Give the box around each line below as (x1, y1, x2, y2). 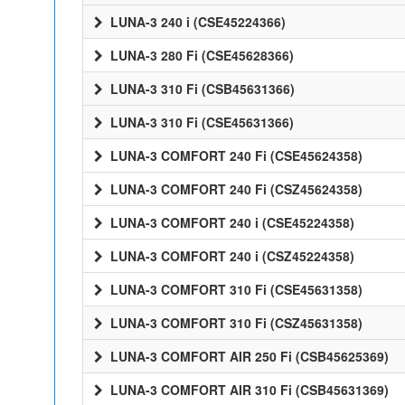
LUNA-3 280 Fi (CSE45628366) (107, 46, 294, 64)
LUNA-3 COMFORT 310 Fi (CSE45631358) (107, 280, 363, 298)
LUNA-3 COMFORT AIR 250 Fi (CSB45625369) (107, 347, 389, 365)
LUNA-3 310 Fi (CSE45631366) (107, 113, 294, 131)
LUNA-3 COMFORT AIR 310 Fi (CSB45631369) (107, 381, 389, 399)
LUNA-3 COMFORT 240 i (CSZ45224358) (107, 247, 354, 265)
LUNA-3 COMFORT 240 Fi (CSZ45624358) (107, 180, 363, 198)
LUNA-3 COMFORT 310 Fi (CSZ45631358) (107, 314, 363, 332)
